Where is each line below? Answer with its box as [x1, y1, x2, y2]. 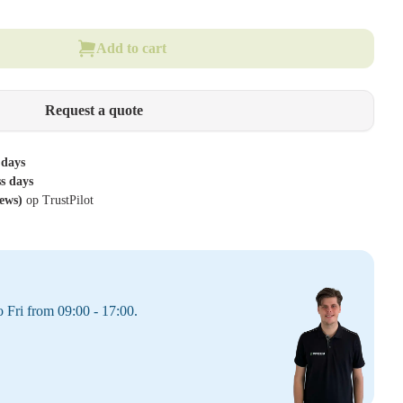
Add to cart [96, 40, 166, 56]
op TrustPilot [26, 193, 94, 207]
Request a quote [44, 103, 143, 118]
